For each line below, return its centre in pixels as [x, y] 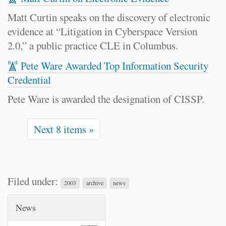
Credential [29, 80]
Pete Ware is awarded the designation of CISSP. [106, 99]
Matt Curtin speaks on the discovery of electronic [109, 17]
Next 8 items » [64, 129]
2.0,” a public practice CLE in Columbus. [93, 45]
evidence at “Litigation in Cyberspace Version [102, 31]
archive [95, 183]
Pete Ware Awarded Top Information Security [115, 66]
